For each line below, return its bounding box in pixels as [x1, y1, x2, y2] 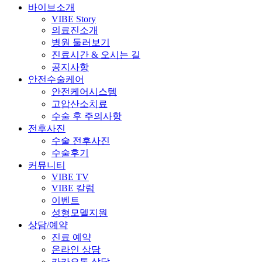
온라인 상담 [51, 244, 101, 254]
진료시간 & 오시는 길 [51, 49, 140, 60]
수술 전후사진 [51, 135, 110, 146]
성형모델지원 [51, 207, 108, 218]
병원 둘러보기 [51, 37, 110, 47]
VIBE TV [51, 171, 89, 182]
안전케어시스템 [51, 86, 117, 96]
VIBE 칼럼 [51, 182, 95, 193]
